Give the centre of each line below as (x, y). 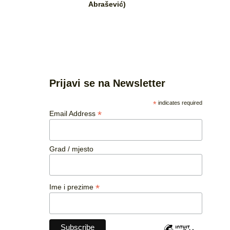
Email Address (73, 113)
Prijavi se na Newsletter (107, 83)
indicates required (179, 102)
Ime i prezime (72, 187)
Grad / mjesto (71, 149)
